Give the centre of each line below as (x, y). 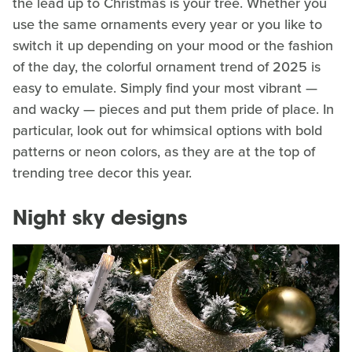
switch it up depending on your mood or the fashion (173, 46)
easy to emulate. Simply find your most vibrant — (165, 88)
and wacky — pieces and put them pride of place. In (173, 110)
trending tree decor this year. (102, 173)
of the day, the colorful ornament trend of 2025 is (167, 67)
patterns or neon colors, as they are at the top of (164, 152)
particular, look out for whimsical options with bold (167, 131)
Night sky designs (100, 220)
